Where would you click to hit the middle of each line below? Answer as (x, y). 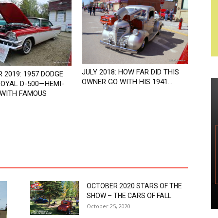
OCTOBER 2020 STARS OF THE (134, 186)
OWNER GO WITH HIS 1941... (127, 82)
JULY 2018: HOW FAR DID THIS (130, 72)
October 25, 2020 (109, 206)
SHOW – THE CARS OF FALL (129, 196)
